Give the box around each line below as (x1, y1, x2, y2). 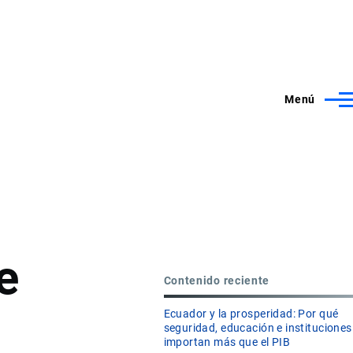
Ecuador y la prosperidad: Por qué (163, 307, 339, 321)
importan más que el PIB (163, 336, 291, 349)
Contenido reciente (163, 273, 270, 287)
